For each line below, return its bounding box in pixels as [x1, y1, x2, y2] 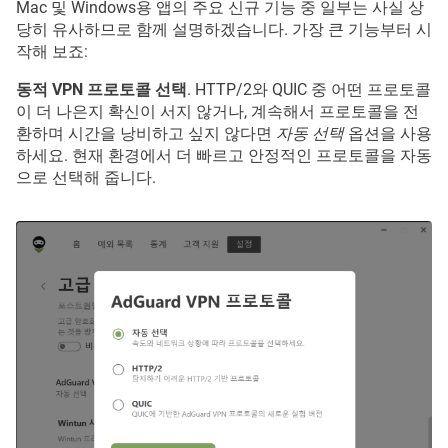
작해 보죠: [16, 42, 88, 62]
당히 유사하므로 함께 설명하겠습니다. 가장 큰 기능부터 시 [16, 20, 432, 40]
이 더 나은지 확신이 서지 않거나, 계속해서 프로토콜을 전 [16, 102, 419, 122]
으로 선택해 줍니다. [16, 168, 156, 188]
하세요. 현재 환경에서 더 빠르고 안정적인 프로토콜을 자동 [16, 146, 432, 166]
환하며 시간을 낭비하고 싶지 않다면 [16, 124, 276, 144]
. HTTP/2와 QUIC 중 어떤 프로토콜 [187, 80, 431, 100]
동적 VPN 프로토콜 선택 [16, 80, 187, 100]
